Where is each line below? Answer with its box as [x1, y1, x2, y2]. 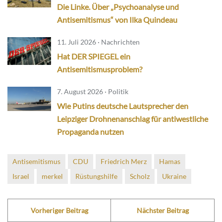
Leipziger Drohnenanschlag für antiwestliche [57, 113, 208, 123]
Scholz [130, 171, 150, 180]
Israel [12, 171, 29, 180]
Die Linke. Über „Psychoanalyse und [57, 1, 179, 11]
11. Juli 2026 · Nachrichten [57, 37, 140, 46]
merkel [42, 171, 63, 180]
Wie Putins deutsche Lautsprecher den [57, 101, 188, 111]
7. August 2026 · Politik [57, 87, 128, 96]
